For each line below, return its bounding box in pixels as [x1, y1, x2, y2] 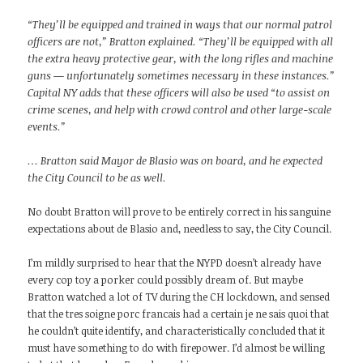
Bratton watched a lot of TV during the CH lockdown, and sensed [28, 289, 331, 305]
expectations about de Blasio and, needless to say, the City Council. [28, 221, 332, 237]
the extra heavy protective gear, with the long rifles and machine [28, 51, 334, 66]
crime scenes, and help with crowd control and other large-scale [28, 102, 332, 117]
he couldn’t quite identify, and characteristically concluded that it [28, 323, 326, 339]
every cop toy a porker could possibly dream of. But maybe [28, 272, 304, 288]
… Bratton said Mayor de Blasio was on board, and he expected [28, 153, 323, 169]
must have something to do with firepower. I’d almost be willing [28, 340, 326, 356]
